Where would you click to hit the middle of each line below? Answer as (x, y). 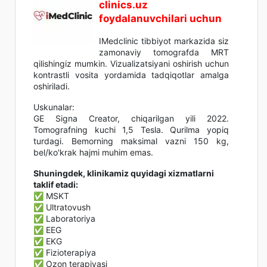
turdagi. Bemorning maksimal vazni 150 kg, (131, 141)
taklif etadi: (56, 184)
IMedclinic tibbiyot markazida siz (164, 41)
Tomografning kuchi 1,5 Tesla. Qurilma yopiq (131, 129)
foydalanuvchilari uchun (160, 18)
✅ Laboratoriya (64, 218)
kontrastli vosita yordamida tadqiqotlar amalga (131, 74)
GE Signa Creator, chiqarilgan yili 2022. (131, 118)
